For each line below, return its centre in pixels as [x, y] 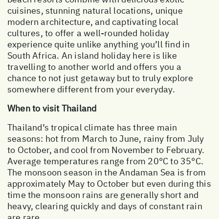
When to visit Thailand [52, 108]
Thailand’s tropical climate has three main [92, 127]
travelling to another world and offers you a [94, 66]
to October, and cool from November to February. [106, 150]
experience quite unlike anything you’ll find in [99, 44]
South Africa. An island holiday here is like [92, 55]
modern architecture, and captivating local [93, 22]
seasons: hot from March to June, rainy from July [106, 138]
